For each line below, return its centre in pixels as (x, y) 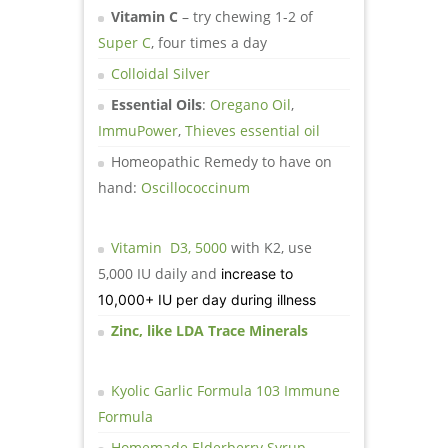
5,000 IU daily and (157, 273)
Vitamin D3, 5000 (169, 247)
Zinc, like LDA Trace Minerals (209, 330)
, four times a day (209, 42)
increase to (255, 273)
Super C (124, 42)
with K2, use (269, 247)
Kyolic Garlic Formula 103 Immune (225, 390)
